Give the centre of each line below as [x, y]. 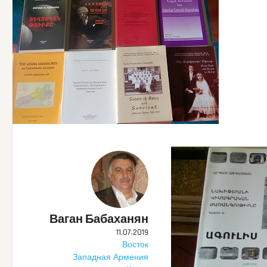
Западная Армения [111, 257]
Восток [136, 245]
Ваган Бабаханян [99, 219]
